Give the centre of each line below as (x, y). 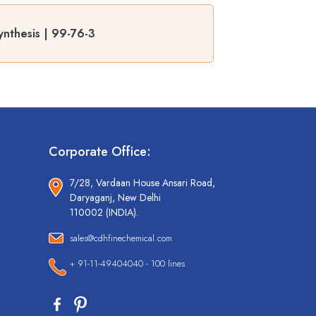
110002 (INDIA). (104, 213)
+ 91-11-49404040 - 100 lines (127, 264)
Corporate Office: (99, 152)
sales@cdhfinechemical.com (121, 238)
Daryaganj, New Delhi (115, 198)
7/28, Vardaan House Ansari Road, (142, 183)
